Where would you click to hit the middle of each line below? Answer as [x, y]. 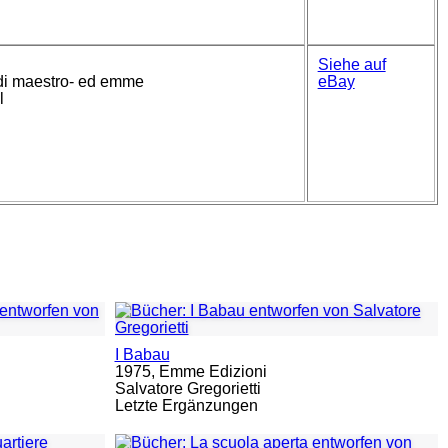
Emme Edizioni [212, 371]
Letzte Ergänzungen [186, 405]
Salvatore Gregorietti [187, 388]
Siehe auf [351, 65]
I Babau [142, 354]
